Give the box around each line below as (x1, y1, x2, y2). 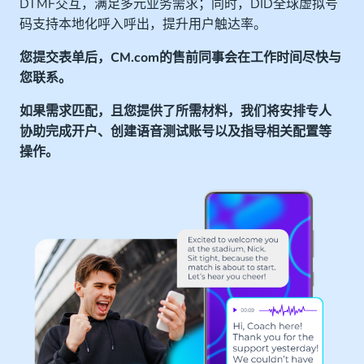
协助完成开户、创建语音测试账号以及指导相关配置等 (19, 123, 331, 141)
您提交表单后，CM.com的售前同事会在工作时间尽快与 (19, 49, 341, 67)
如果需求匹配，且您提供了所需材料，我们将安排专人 (19, 102, 331, 120)
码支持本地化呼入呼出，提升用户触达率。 (19, 15, 266, 33)
